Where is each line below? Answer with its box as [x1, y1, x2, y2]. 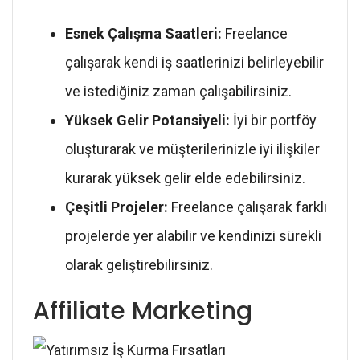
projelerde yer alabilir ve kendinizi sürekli [65, 227, 321, 244]
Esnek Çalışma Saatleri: [65, 24, 222, 42]
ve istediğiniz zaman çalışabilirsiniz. [65, 82, 292, 100]
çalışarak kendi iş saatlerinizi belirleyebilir [65, 53, 324, 71]
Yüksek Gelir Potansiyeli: [65, 111, 230, 129]
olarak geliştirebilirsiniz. [65, 256, 213, 273]
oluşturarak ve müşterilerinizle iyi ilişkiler [65, 140, 320, 157]
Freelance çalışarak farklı [168, 198, 327, 215]
